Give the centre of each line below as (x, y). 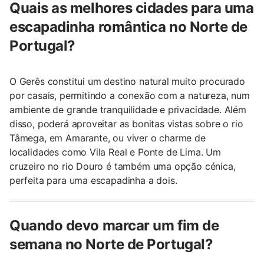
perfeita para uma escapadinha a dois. (93, 180)
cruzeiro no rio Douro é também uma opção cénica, (123, 166)
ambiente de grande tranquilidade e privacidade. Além (128, 109)
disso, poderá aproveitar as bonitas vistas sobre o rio (126, 123)
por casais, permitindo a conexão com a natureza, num (130, 95)
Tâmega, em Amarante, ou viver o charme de (108, 138)
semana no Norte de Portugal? (111, 244)
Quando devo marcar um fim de (114, 225)
